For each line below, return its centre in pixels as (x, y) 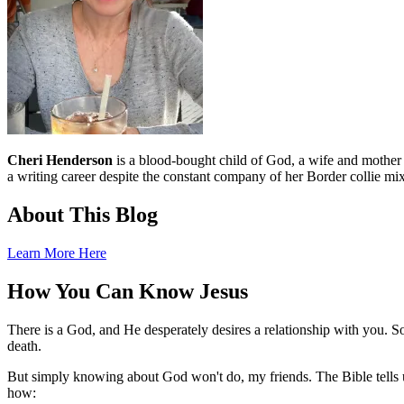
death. (24, 345)
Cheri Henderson (60, 160)
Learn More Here (57, 252)
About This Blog (83, 214)
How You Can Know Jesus (128, 291)
